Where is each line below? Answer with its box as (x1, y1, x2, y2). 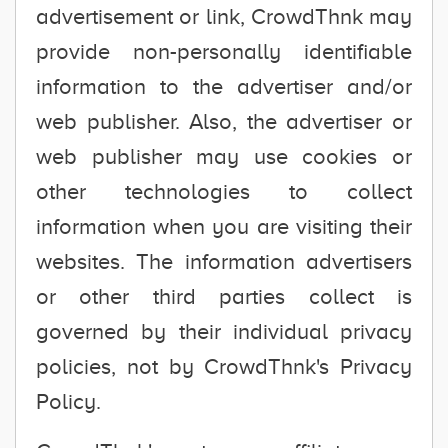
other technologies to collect (36, 179, 412, 204)
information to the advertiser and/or (36, 74, 412, 99)
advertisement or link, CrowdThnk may (36, 4, 412, 29)
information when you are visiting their (36, 214, 412, 239)
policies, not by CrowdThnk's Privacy (36, 354, 412, 379)
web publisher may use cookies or (36, 144, 412, 169)
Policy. (36, 389, 101, 414)
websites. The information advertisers (36, 249, 412, 274)
